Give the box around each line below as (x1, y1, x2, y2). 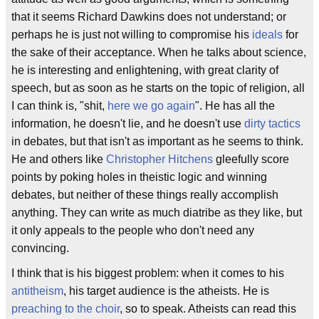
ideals (252, 28, 283, 41)
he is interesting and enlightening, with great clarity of (11, 64, 278, 76)
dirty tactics (244, 117, 300, 130)
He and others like (11, 153, 106, 165)
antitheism (11, 285, 63, 297)
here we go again (108, 100, 195, 112)
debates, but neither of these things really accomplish (11, 189, 278, 201)
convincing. (11, 242, 69, 254)
